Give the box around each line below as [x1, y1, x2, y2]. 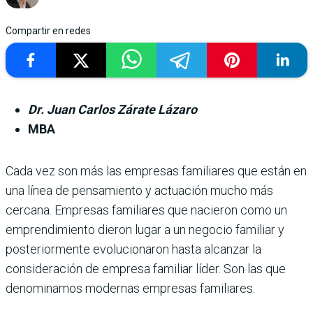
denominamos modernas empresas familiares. [6, 281, 255, 296]
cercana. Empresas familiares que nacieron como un [6, 203, 287, 218]
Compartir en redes [6, 25, 91, 37]
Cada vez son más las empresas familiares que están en [6, 163, 307, 179]
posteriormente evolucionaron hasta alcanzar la [6, 242, 261, 257]
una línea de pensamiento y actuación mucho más [6, 183, 273, 198]
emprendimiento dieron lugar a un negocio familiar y [6, 222, 284, 238]
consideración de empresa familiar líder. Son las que [6, 261, 286, 277]
